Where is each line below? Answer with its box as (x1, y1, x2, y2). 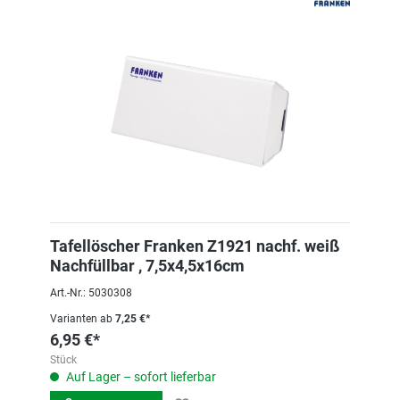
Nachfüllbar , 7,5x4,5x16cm (50, 256, 245, 275)
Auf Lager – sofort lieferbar (63, 370, 216, 384)
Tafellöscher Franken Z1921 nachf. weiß (50, 237, 339, 255)
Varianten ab (50, 312, 112, 325)
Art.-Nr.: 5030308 (50, 287, 132, 299)
